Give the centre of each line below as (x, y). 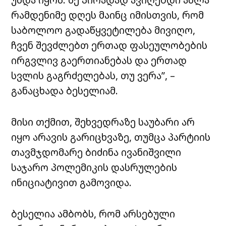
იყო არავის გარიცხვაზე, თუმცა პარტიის (111, 137)
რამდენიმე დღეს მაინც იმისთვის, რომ (108, 15)
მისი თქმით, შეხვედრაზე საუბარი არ (103, 122)
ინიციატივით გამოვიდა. (72, 182)
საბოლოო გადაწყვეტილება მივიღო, (103, 30)
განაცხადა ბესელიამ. (65, 90)
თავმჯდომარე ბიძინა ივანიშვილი (96, 152)
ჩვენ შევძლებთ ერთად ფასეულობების (109, 45)
